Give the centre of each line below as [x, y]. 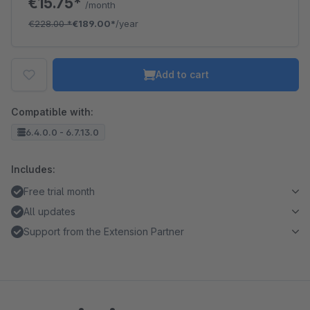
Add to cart [182, 74]
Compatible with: [52, 112]
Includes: [33, 169]
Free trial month [59, 191]
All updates [49, 211]
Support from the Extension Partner [104, 231]
